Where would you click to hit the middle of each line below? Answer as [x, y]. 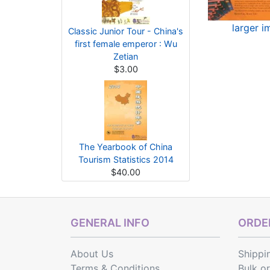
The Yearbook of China [126, 147]
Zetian [126, 56]
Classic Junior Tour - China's [126, 31]
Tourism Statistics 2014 [126, 159]
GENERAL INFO [110, 223]
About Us [92, 254]
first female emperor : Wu [126, 44]
